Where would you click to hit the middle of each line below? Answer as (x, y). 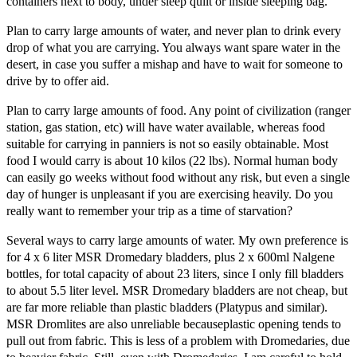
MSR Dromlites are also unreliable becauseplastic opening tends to (174, 324)
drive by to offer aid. (58, 80)
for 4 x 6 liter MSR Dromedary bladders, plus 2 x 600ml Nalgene (171, 257)
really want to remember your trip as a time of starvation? (149, 210)
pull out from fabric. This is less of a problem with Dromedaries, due (178, 340)
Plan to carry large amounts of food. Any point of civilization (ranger (178, 110)
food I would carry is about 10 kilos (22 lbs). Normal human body (172, 160)
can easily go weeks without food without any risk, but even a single (178, 177)
